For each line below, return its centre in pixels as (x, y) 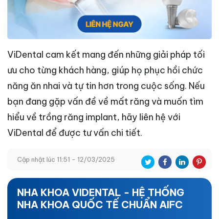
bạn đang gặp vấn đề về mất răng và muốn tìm (105, 101)
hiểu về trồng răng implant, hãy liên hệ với (94, 117)
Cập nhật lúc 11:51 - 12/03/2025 (66, 159)
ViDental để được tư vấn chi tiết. (75, 132)
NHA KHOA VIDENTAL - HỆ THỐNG (101, 192)
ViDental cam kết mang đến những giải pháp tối (106, 54)
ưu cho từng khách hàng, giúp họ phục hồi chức (105, 70)
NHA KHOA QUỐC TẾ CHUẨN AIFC (100, 204)
